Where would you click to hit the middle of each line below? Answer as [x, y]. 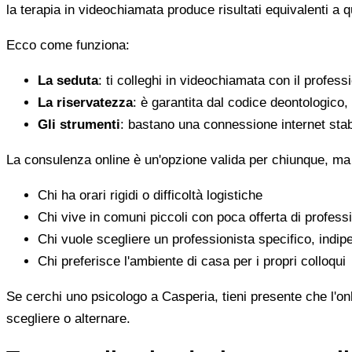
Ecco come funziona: [68, 45]
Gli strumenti [79, 124]
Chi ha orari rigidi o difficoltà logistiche [150, 195]
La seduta [68, 80]
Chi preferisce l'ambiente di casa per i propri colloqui [192, 261]
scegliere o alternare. [68, 318]
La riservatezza [85, 102]
